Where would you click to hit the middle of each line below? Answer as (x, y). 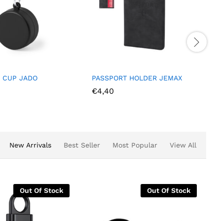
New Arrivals (30, 145)
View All (183, 145)
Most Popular (135, 145)
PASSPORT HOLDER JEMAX (137, 78)
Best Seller (82, 145)
